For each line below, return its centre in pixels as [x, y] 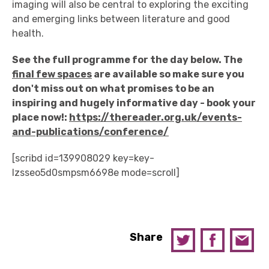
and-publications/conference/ [90, 132]
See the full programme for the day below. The [127, 60]
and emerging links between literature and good [121, 19]
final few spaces [52, 74]
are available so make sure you [168, 74]
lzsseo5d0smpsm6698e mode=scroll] [96, 173]
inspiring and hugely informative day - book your [134, 103]
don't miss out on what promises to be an [113, 89]
